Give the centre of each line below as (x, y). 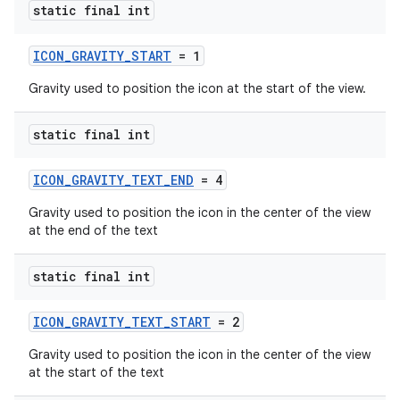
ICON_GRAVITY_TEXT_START (122, 322)
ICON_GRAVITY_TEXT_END (113, 180)
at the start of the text (96, 372)
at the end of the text (93, 230)
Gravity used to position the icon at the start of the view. (197, 88)
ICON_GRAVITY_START (102, 56)
